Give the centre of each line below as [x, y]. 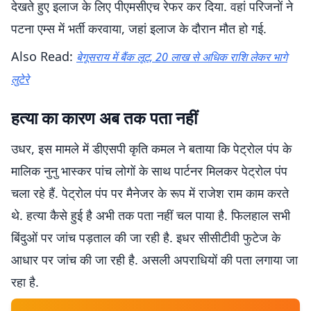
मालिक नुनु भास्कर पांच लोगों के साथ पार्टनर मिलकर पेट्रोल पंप [149, 171]
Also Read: [44, 56]
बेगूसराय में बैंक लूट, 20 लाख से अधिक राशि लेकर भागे [182, 57]
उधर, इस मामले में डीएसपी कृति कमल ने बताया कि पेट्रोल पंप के [151, 149]
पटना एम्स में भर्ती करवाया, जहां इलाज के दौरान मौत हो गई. [139, 28]
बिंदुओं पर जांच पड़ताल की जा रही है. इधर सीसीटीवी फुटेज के [146, 237]
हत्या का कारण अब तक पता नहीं [104, 118]
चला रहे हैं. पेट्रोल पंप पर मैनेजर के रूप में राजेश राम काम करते [150, 193]
